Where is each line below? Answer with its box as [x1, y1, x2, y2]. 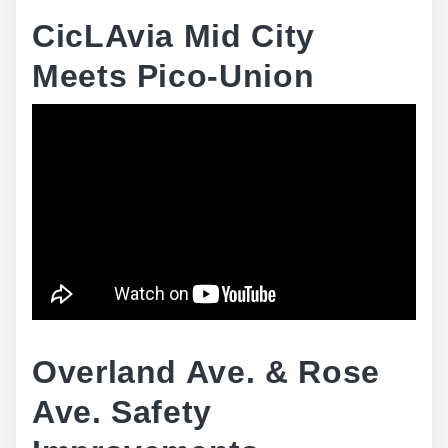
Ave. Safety [32, 394, 213, 430]
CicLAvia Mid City [32, 18, 315, 54]
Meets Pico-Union [32, 58, 315, 94]
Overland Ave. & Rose [32, 354, 380, 390]
